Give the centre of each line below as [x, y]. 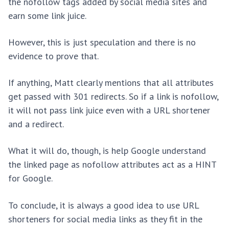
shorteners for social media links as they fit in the [105, 219]
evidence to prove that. [54, 56]
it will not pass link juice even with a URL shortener [109, 110]
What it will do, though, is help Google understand [107, 151]
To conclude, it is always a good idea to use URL [104, 205]
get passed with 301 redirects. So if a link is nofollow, [113, 97]
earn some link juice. [47, 15]
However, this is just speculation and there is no [102, 42]
